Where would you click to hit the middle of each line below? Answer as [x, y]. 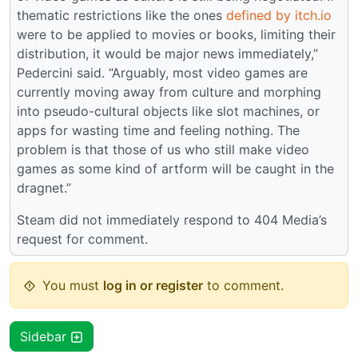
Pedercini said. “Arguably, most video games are [162, 72]
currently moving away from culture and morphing [169, 91]
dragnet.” [44, 187]
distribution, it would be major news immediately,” [167, 53]
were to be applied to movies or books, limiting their [176, 34]
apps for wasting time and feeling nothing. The [158, 130]
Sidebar [45, 336]
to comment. [243, 285]
